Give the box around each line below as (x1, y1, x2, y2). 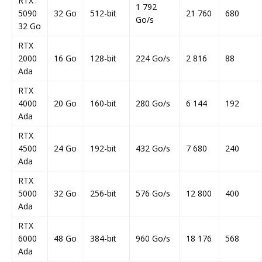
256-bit (90, 188, 116, 199)
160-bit (90, 98, 116, 109)
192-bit (90, 143, 116, 154)
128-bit (90, 53, 116, 64)
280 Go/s (136, 98, 170, 109)
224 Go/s (136, 53, 170, 64)
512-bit (90, 8, 116, 19)
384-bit (90, 233, 116, 244)
